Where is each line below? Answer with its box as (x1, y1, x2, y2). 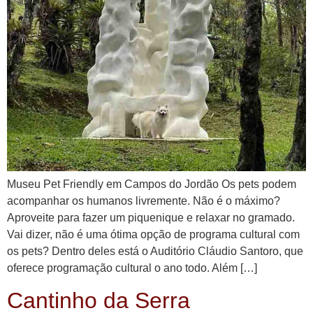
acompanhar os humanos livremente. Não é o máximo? (7, 195, 280, 208)
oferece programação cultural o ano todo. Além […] (7, 262, 257, 275)
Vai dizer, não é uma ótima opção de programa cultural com (7, 228, 300, 241)
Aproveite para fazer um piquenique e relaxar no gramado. (7, 212, 295, 224)
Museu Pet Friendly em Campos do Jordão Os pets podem (7, 178, 296, 191)
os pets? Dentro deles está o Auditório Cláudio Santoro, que (7, 245, 303, 258)
